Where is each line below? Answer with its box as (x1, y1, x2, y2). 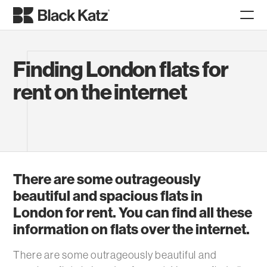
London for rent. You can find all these (13, 204, 253, 221)
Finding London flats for (13, 57, 228, 82)
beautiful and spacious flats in (13, 188, 203, 204)
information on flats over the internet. (13, 221, 250, 238)
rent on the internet (13, 79, 187, 105)
